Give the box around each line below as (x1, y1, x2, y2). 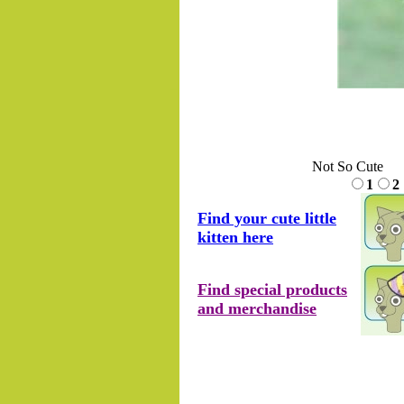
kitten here (197, 228, 273, 246)
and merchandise (197, 299, 317, 317)
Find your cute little (197, 209, 336, 227)
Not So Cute (312, 159, 383, 174)
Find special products (197, 280, 347, 298)
